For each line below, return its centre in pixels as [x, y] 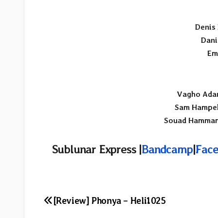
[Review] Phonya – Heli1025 [109, 200]
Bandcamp [167, 149]
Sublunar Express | [97, 149]
